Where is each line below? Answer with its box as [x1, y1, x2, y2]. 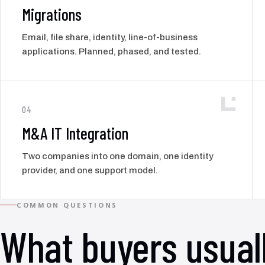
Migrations [22, 4, 82, 24]
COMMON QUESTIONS [17, 200, 118, 209]
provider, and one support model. [22, 165, 158, 175]
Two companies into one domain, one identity [22, 151, 214, 161]
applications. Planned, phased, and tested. [22, 46, 201, 56]
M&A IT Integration [22, 122, 128, 143]
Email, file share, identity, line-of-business [22, 32, 198, 42]
